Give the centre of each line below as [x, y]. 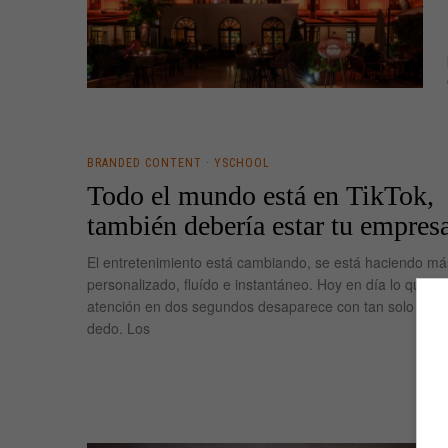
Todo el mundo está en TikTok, [260, 195]
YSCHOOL [242, 162]
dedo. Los [118, 327]
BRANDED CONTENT [144, 162]
